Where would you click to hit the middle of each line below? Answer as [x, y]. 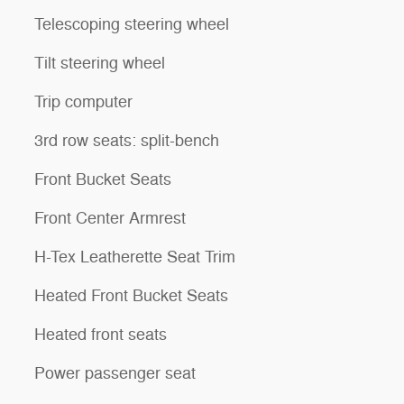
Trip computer [83, 101]
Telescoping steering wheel [132, 24]
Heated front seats [101, 334]
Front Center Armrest [110, 218]
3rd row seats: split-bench [127, 140]
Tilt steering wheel [100, 63]
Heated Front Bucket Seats [131, 295]
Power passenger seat [115, 373]
